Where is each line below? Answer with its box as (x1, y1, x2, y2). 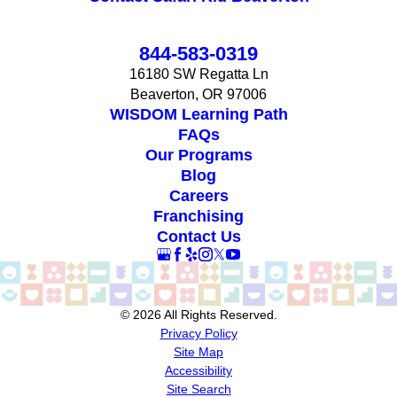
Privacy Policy (160, 325, 237, 340)
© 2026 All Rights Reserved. (120, 307, 277, 322)
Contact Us (156, 228, 241, 246)
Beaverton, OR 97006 (130, 87, 267, 103)
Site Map (174, 344, 223, 359)
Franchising (153, 207, 244, 226)
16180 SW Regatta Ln (128, 66, 269, 82)
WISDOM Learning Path (109, 105, 288, 124)
